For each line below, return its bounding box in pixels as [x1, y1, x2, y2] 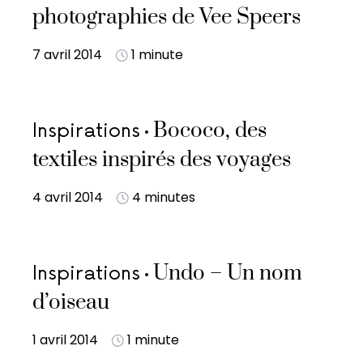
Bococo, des [153, 117, 267, 144]
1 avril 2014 [32, 331, 98, 349]
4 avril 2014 [32, 188, 103, 207]
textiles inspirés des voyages [32, 147, 291, 173]
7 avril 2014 [32, 45, 102, 64]
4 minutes [132, 188, 195, 207]
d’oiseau [32, 289, 109, 316]
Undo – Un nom [153, 260, 302, 287]
